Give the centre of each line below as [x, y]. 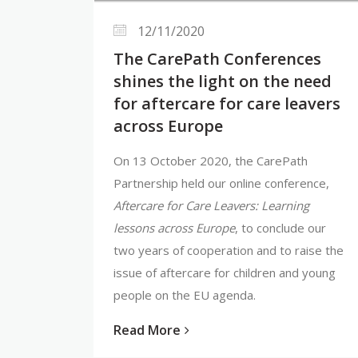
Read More [147, 330]
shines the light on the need [223, 81]
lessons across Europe [174, 227]
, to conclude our [280, 227]
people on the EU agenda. [185, 294]
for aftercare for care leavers [227, 103]
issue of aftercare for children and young [225, 272]
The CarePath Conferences [217, 58]
